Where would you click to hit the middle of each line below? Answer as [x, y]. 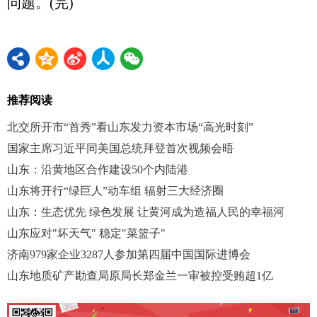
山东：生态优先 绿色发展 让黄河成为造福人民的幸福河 [146, 212]
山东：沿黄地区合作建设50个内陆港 [98, 170]
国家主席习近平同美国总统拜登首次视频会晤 [120, 149]
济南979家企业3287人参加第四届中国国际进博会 [129, 255]
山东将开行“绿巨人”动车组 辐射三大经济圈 [115, 191]
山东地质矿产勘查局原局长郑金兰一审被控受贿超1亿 [140, 276]
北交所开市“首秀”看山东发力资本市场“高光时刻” [130, 127]
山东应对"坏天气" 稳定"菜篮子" [86, 234]
